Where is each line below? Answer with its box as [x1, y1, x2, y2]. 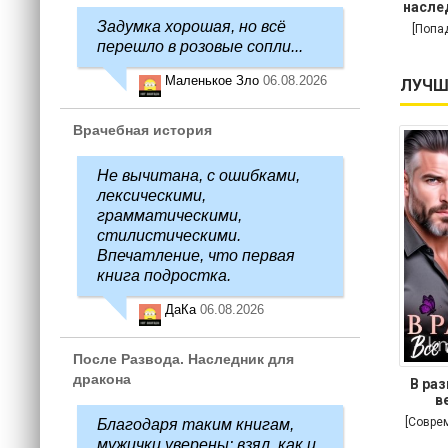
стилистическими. [97, 227, 241, 244]
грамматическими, [97, 207, 242, 224]
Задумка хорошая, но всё [97, 18, 286, 35]
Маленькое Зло [165, 73, 263, 88]
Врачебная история [73, 122, 212, 138]
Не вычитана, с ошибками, [97, 167, 300, 184]
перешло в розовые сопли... [97, 38, 303, 55]
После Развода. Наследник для [73, 351, 294, 367]
